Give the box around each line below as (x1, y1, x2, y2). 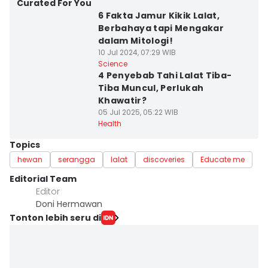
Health (98, 118, 121, 129)
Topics (10, 139, 40, 151)
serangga (58, 154, 95, 165)
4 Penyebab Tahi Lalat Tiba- (98, 69, 232, 81)
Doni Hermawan (36, 198, 102, 210)
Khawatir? (98, 95, 147, 106)
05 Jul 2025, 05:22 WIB (98, 107, 178, 117)
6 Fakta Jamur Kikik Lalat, (98, 10, 220, 22)
